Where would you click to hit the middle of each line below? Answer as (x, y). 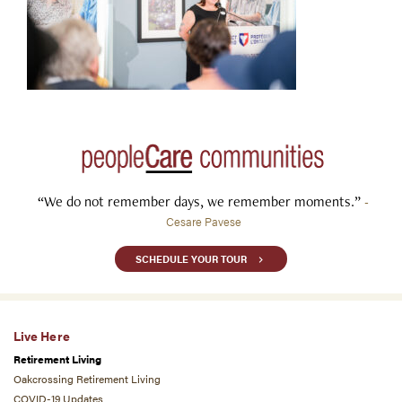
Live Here (42, 336)
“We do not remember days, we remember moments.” (201, 201)
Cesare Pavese (203, 221)
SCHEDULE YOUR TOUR (192, 259)
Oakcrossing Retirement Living (87, 378)
